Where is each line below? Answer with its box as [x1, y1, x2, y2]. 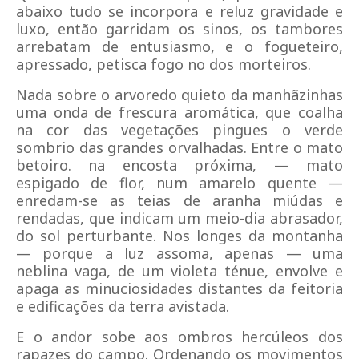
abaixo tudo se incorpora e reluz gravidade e [16, 2, 343, 21]
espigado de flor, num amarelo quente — [16, 173, 343, 192]
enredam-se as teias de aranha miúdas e [16, 191, 343, 210]
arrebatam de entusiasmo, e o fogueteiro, [16, 37, 343, 56]
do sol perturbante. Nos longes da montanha [16, 226, 343, 245]
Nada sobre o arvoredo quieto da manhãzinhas [16, 85, 343, 104]
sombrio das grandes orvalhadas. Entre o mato [16, 138, 343, 157]
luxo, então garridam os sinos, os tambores [16, 19, 343, 38]
